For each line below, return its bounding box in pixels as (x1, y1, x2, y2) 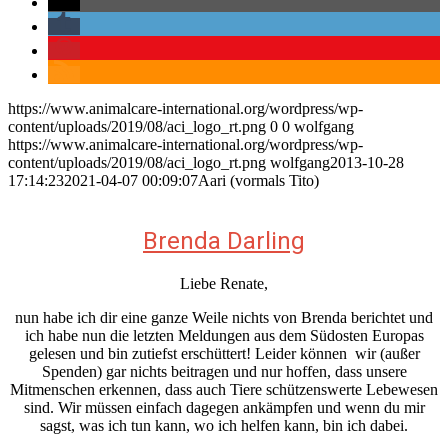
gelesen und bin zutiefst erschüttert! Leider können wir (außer (28, 345, 420, 363)
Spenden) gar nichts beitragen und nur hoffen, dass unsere (41, 363, 407, 381)
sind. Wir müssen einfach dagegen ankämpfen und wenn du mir (23, 399, 425, 417)
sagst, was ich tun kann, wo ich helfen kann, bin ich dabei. (40, 417, 408, 435)
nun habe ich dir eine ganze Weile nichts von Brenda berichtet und (15, 309, 433, 327)
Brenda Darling (143, 227, 305, 256)
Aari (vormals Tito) (198, 171, 319, 189)
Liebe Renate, (180, 275, 268, 293)
